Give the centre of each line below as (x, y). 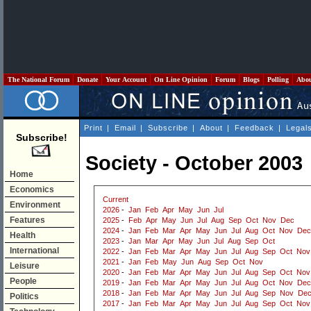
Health (23, 235)
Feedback (254, 128)
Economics (32, 190)
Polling (278, 79)
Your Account (126, 79)
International (34, 251)
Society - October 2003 (194, 163)
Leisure (25, 266)
